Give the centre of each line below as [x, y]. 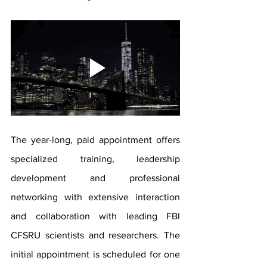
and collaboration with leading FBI [95, 216]
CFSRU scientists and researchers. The [95, 235]
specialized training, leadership [95, 159]
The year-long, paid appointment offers [95, 139]
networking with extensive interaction [95, 197]
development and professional [95, 178]
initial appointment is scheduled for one [95, 254]
